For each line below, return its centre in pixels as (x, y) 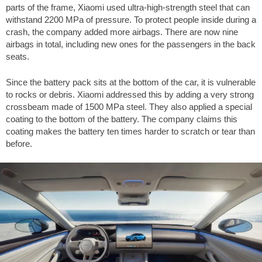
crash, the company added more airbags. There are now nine (122, 32)
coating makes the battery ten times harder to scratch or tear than (130, 131)
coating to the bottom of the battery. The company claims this (122, 119)
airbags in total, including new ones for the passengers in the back (131, 44)
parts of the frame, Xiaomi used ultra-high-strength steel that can (128, 8)
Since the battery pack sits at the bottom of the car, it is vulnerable (131, 82)
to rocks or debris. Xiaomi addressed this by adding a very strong (130, 94)
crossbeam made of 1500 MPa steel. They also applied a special (129, 106)
